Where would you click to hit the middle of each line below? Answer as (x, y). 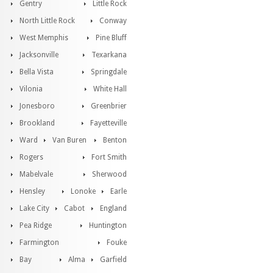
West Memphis (44, 38)
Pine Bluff (111, 38)
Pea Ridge (36, 225)
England (113, 208)
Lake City (34, 208)
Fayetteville (108, 123)
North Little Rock (47, 21)
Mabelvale (36, 174)
